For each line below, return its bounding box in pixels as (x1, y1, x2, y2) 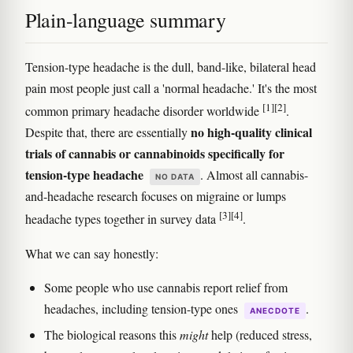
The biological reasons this (44, 325, 180, 343)
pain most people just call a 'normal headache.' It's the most (25, 80, 317, 96)
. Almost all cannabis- (200, 166, 308, 184)
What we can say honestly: (25, 244, 158, 262)
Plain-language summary (25, 6, 226, 33)
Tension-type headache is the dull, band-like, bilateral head (25, 58, 316, 75)
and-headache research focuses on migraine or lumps (25, 188, 286, 205)
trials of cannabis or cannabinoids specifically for (25, 144, 284, 163)
